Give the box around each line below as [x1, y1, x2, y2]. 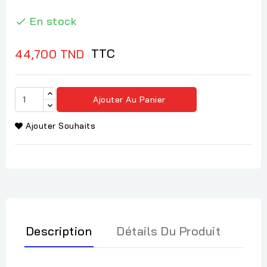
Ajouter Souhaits [26, 120, 95, 132]
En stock [30, 14, 76, 28]
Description [26, 223, 92, 239]
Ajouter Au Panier [93, 94, 166, 105]
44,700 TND [15, 46, 84, 61]
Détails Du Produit [117, 223, 221, 239]
